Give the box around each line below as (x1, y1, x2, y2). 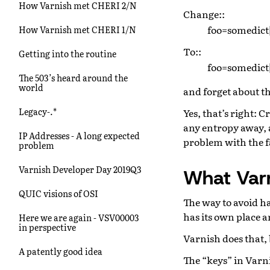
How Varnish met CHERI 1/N (19, 23, 136, 36)
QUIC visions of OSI (19, 187, 98, 199)
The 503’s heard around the (19, 71, 128, 84)
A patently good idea (19, 245, 102, 257)
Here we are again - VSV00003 (19, 211, 139, 224)
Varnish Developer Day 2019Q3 (19, 163, 142, 175)
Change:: (183, 6, 225, 21)
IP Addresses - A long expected (19, 129, 140, 142)
